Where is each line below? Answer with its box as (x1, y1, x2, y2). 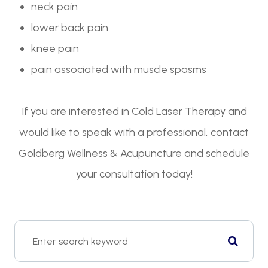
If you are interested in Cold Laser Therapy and (21, 105, 247, 118)
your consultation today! (75, 167, 193, 181)
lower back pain (31, 21, 109, 35)
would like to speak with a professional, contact (19, 126, 249, 139)
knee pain (31, 42, 80, 56)
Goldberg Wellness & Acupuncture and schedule (19, 147, 249, 160)
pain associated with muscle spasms (31, 63, 207, 77)
